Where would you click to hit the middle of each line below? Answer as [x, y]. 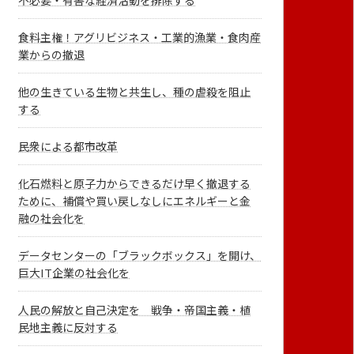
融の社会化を [52, 219]
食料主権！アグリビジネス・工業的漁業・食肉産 [140, 38]
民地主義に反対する [68, 328]
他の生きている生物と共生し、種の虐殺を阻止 [135, 92]
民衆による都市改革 [68, 147]
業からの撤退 [52, 55]
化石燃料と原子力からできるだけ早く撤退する [135, 184]
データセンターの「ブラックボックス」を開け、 [140, 256]
